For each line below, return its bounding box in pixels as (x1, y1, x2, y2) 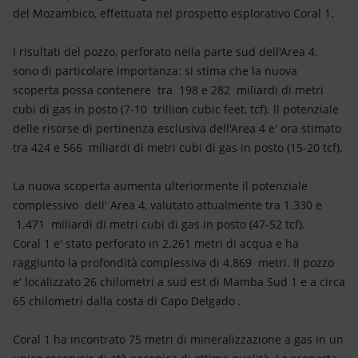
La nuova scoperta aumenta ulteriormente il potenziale (13, 178, 308, 193)
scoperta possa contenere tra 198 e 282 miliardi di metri (13, 82, 324, 97)
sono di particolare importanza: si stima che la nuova (13, 63, 297, 78)
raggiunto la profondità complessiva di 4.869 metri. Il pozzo (13, 255, 334, 270)
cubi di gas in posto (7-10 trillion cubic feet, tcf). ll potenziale (13, 101, 339, 117)
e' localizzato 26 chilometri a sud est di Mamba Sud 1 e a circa (13, 274, 345, 289)
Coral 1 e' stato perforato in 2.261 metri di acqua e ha (13, 236, 299, 251)
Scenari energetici (19, 75, 133, 92)
